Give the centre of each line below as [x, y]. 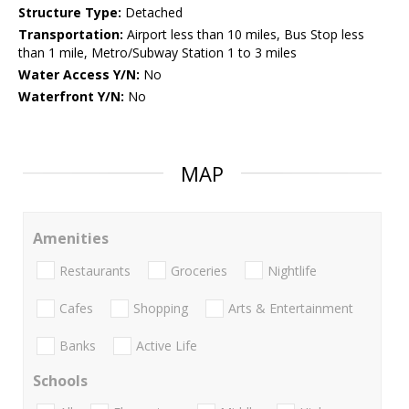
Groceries [199, 270]
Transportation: [71, 35]
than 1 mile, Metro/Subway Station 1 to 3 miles [157, 53]
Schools [60, 381]
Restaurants [95, 270]
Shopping [161, 308]
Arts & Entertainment [291, 308]
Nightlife [292, 270]
